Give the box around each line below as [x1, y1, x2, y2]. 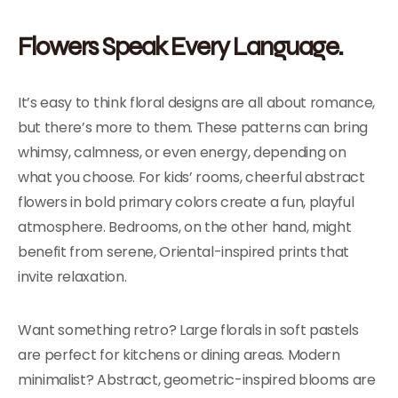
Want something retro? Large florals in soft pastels [18, 320, 359, 340]
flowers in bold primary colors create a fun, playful [18, 192, 354, 212]
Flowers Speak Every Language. [18, 29, 343, 62]
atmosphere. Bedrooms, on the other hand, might [18, 217, 352, 237]
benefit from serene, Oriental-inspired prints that [18, 242, 349, 262]
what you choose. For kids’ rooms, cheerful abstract [18, 167, 365, 187]
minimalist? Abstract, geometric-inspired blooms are [18, 370, 376, 390]
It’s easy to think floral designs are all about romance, [18, 92, 376, 113]
